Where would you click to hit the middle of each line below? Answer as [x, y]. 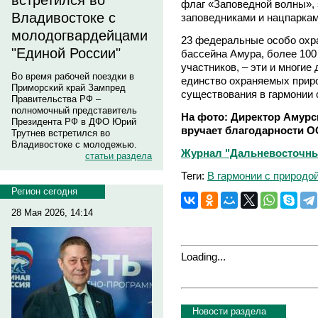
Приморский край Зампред [68, 88]
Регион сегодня [44, 191]
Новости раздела [229, 311]
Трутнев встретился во [61, 133]
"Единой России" [66, 53]
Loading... [203, 256]
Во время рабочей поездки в [73, 76]
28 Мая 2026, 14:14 [52, 213]
